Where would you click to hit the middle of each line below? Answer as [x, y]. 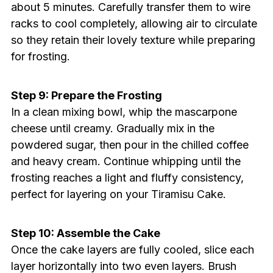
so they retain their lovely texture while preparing [133, 40]
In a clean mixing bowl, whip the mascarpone [124, 112]
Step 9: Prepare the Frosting [86, 96]
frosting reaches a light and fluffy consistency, [127, 178]
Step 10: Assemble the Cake [85, 233]
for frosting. [40, 57]
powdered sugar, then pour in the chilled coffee [129, 145]
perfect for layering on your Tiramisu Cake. [118, 194]
